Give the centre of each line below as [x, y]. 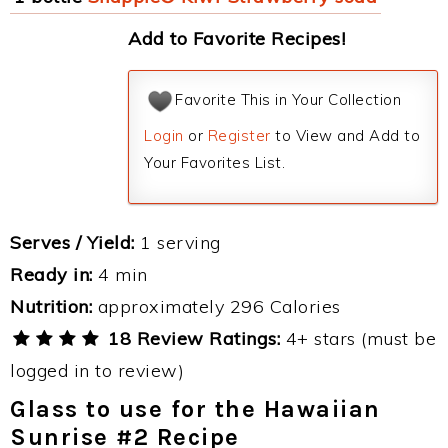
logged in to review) [97, 370]
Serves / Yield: [72, 242]
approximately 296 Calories [216, 306]
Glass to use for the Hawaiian [195, 409]
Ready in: [51, 274]
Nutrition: [51, 306]
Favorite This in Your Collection [288, 100]
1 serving [177, 242]
